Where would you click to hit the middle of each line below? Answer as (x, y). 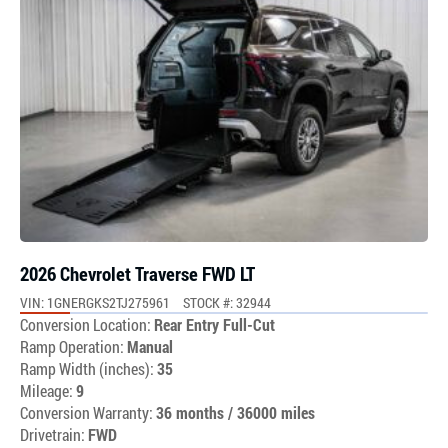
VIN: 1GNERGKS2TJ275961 (95, 302)
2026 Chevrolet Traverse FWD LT (137, 273)
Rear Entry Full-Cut (214, 324)
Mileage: (48, 390)
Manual (150, 346)
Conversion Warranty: (86, 412)
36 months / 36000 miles (235, 412)
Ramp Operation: (72, 346)
